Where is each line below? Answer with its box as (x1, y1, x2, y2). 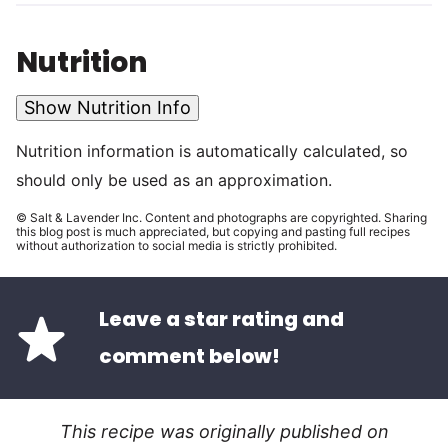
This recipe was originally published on (59, 421, 389, 443)
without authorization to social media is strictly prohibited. (16, 238, 337, 254)
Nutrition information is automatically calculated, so (16, 141, 28, 162)
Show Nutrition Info (24, 97, 191, 119)
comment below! (99, 342, 281, 371)
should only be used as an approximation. (16, 170, 332, 191)
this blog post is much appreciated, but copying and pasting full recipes (16, 224, 410, 240)
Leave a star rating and (99, 305, 345, 334)
